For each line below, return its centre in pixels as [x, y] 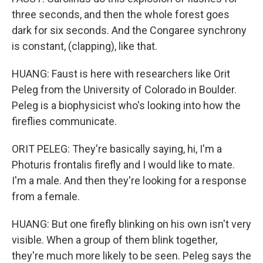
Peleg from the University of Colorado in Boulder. [124, 90]
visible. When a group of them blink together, [114, 240]
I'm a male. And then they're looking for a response [129, 181]
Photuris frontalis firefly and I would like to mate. [123, 165]
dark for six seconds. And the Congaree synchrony [129, 30]
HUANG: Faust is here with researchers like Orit [121, 74]
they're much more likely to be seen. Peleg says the [131, 256]
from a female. [46, 196]
